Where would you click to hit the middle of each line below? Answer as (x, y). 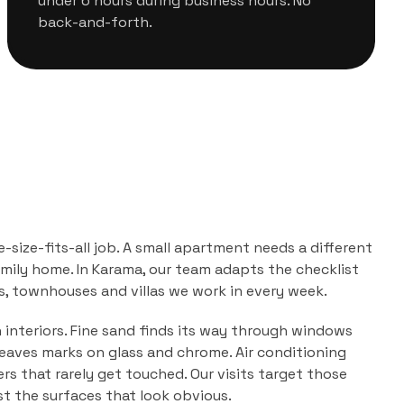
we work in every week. (246, 291)
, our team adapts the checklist (251, 269)
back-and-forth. (95, 22)
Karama (117, 269)
